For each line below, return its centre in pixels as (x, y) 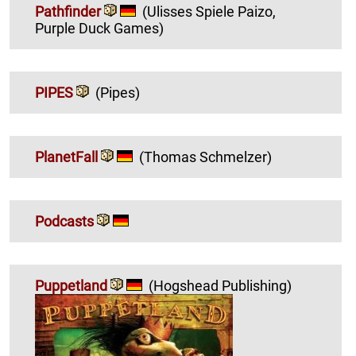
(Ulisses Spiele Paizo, (190, 12)
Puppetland (71, 286)
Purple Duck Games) (99, 28)
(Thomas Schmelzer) (205, 157)
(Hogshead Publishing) (220, 286)
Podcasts (64, 221)
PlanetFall (66, 157)
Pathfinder (68, 12)
